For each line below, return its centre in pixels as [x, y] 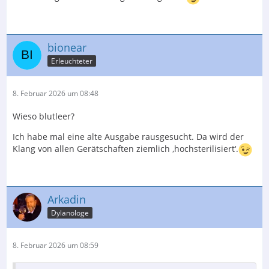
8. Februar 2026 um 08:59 [56, 245]
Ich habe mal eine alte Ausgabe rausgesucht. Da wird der [128, 136]
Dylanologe [70, 213]
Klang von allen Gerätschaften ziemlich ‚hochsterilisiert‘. [125, 148]
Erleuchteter [72, 61]
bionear [67, 47]
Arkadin [67, 199]
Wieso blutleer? [44, 116]
